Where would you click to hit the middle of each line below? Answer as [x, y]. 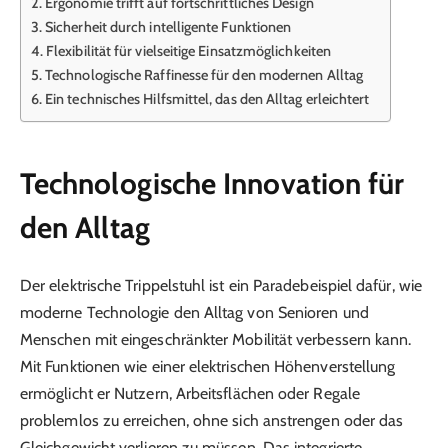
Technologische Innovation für [212, 183]
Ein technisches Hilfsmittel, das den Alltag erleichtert [207, 99]
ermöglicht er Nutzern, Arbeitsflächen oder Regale [190, 394]
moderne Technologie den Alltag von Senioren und [194, 313]
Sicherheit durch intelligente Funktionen [168, 27]
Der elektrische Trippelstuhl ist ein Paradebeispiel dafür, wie [221, 286]
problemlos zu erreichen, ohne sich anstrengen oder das [212, 421]
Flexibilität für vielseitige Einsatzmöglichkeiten [188, 51]
